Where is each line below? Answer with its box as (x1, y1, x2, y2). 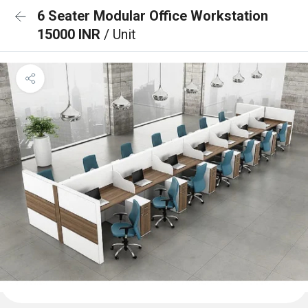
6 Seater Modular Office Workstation (37, 8, 268, 24)
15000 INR (37, 26, 104, 43)
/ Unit (104, 26, 136, 43)
